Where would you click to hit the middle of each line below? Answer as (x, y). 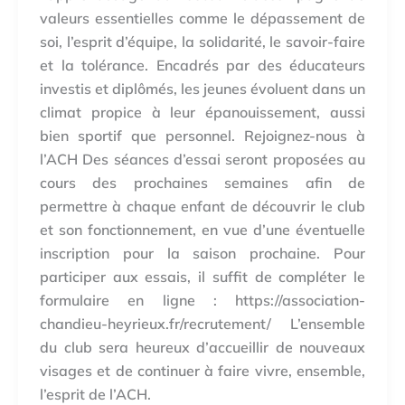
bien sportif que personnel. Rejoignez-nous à (202, 136)
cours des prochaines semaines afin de (202, 183)
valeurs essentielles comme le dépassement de (202, 19)
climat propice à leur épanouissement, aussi (202, 113)
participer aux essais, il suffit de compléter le (202, 277)
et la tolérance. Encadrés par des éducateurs (202, 66)
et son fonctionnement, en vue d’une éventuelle (202, 230)
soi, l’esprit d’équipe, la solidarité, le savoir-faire (202, 42)
